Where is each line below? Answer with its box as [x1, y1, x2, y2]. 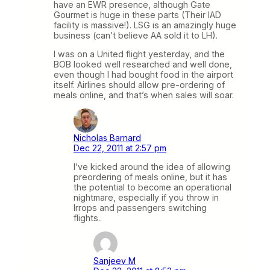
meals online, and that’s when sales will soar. [54, 89, 234, 100]
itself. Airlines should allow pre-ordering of [54, 79, 225, 90]
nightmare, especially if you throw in [74, 192, 219, 203]
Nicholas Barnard [74, 132, 141, 143]
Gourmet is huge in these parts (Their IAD [54, 9, 221, 20]
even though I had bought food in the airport [54, 69, 233, 80]
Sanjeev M [93, 256, 136, 266]
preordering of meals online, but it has [74, 172, 227, 183]
